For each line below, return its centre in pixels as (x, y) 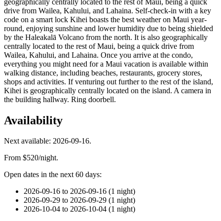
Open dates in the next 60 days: (53, 175)
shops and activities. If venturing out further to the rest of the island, (109, 81)
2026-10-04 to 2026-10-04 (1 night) (79, 209)
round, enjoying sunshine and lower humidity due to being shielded (109, 28)
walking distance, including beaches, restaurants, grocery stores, (103, 73)
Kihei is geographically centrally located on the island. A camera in (108, 90)
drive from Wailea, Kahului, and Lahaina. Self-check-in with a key (108, 10)
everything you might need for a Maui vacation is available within (106, 64)
